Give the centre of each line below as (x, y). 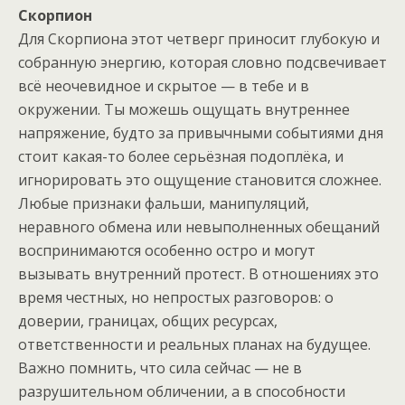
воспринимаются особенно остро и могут (167, 250)
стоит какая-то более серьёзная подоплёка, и (181, 156)
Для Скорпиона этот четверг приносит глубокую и (199, 39)
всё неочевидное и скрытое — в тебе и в (164, 86)
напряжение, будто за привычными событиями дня (201, 133)
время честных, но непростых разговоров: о (176, 297)
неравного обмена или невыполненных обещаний (199, 227)
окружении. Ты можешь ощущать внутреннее (184, 109)
